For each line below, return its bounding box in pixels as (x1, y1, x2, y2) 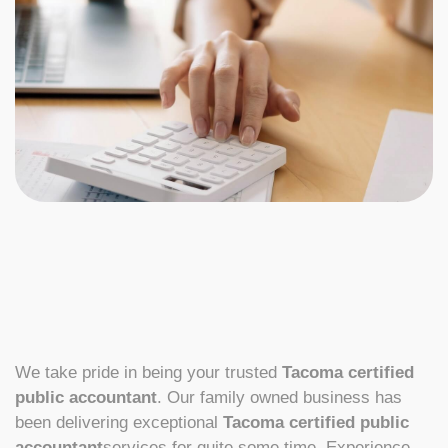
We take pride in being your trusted (15, 363, 282, 383)
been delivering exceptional (15, 413, 223, 433)
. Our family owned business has (157, 388, 402, 408)
